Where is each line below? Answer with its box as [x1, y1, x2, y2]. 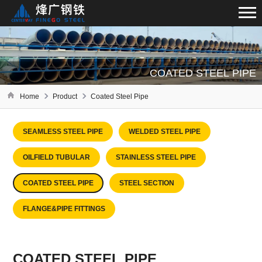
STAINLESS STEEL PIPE [116, 153, 196, 162]
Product [52, 92, 77, 101]
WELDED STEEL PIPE [129, 127, 201, 136]
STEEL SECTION [119, 179, 175, 188]
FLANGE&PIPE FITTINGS [23, 205, 106, 213]
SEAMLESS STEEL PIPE [23, 127, 104, 136]
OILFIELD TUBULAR [23, 153, 91, 162]
